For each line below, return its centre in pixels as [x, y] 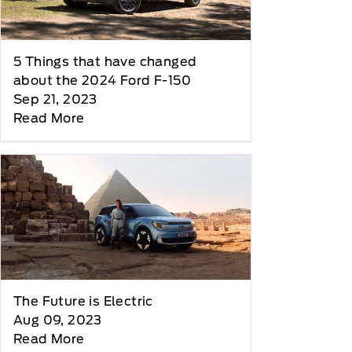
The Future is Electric [83, 302]
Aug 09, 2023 [58, 321]
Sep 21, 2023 [55, 99]
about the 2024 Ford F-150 [102, 80]
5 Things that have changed [105, 61]
